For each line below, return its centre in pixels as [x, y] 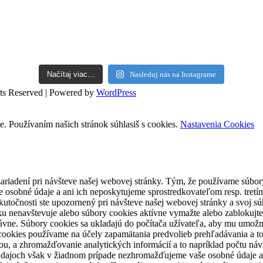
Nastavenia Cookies [217, 124]
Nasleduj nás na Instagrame [173, 75]
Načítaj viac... [70, 75]
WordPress [116, 93]
